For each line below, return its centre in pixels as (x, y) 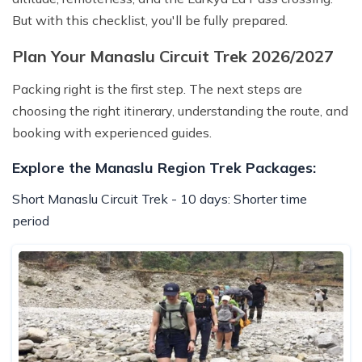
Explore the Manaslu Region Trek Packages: (164, 168)
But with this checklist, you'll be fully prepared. (150, 21)
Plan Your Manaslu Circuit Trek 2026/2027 (173, 57)
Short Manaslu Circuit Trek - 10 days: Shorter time (160, 199)
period (32, 221)
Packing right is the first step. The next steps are (157, 89)
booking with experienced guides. (112, 133)
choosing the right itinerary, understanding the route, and (180, 111)
